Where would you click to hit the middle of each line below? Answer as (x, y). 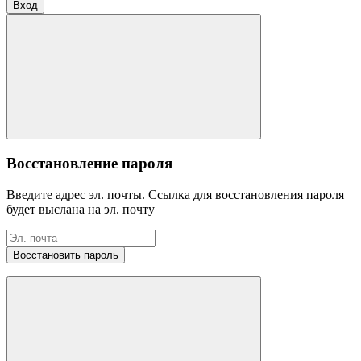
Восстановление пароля (89, 163)
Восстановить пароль (66, 255)
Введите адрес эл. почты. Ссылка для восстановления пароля (175, 194)
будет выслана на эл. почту (81, 209)
